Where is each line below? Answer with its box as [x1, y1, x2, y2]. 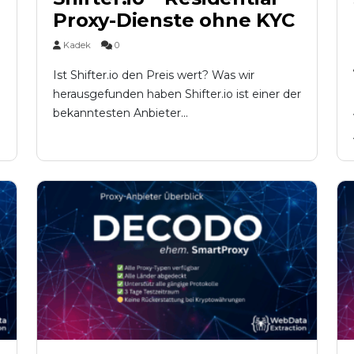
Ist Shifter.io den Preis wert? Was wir [53, 67, 254, 82]
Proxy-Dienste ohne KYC [53, 8, 295, 32]
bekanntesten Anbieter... [53, 105, 188, 120]
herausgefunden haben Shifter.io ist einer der [53, 86, 301, 101]
